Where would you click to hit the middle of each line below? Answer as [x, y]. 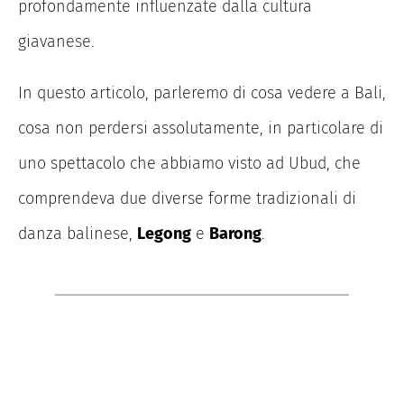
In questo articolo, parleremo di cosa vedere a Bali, [202, 92]
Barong [235, 233]
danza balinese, [78, 233]
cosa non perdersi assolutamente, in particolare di [201, 128]
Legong [164, 233]
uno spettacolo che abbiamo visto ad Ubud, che [189, 163]
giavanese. [56, 41]
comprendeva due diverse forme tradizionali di [187, 198]
